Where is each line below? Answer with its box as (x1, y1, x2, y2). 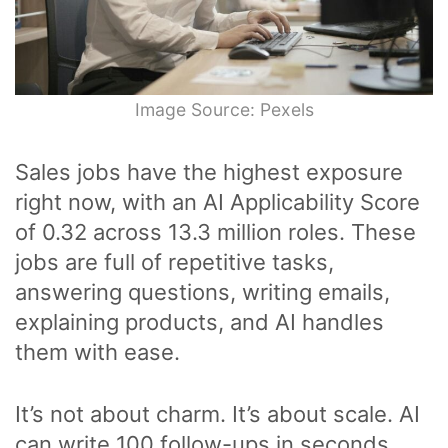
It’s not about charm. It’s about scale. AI (15, 401, 420, 428)
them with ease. (15, 339, 180, 366)
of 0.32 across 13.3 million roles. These (15, 219, 416, 246)
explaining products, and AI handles (15, 309, 384, 336)
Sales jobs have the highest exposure (15, 159, 403, 186)
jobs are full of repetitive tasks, (15, 249, 334, 276)
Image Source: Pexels (134, 99, 314, 121)
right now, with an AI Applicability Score (15, 189, 420, 216)
